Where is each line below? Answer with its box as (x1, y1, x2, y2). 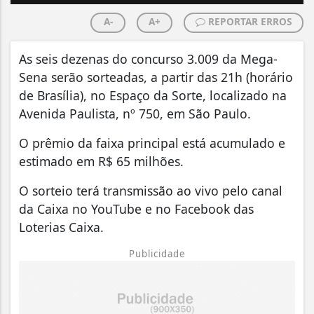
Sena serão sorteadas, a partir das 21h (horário (19, 69, 293, 86)
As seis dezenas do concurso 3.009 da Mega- (19, 50, 278, 68)
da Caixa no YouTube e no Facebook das (19, 200, 254, 218)
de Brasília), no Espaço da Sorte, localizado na (19, 87, 287, 104)
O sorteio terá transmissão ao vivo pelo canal (19, 182, 282, 200)
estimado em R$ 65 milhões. (19, 153, 184, 170)
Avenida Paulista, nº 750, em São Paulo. (19, 105, 251, 123)
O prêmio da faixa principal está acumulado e (19, 135, 285, 152)
